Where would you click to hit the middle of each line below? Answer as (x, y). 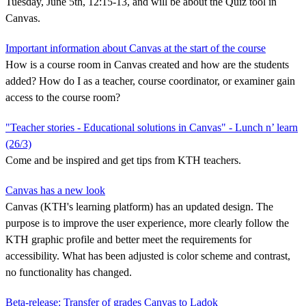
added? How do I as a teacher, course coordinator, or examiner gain (150, 81)
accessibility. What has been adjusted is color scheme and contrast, (148, 255)
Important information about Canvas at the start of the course (136, 48)
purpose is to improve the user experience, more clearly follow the (147, 223)
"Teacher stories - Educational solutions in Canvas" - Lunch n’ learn (152, 127)
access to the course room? (63, 97)
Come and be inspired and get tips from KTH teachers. (123, 160)
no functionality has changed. (69, 272)
